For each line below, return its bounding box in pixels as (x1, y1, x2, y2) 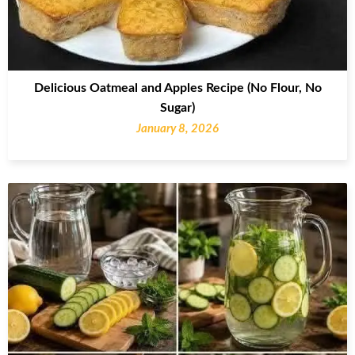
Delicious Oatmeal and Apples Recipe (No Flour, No (33, 81, 322, 94)
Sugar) (160, 101, 195, 114)
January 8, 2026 (136, 122, 219, 135)
